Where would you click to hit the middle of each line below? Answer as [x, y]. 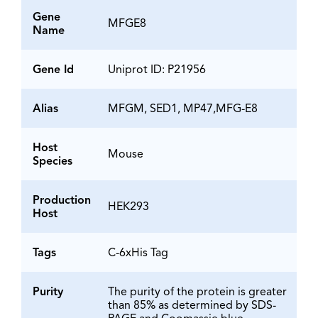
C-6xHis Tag [138, 254]
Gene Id [53, 71]
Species [53, 162]
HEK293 [128, 208]
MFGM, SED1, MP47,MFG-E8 [183, 110]
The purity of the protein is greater [197, 293]
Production [62, 201]
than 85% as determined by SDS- [192, 306]
